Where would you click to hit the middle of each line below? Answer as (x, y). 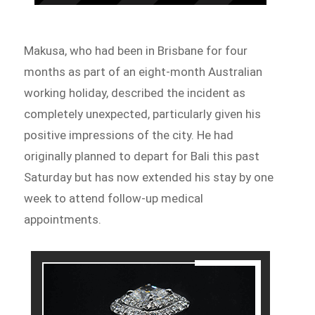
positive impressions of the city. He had (129, 135)
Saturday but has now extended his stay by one (149, 178)
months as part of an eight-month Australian (143, 72)
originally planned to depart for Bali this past (142, 156)
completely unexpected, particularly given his (143, 114)
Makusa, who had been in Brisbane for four (136, 51)
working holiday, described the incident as (135, 93)
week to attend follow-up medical (114, 199)
